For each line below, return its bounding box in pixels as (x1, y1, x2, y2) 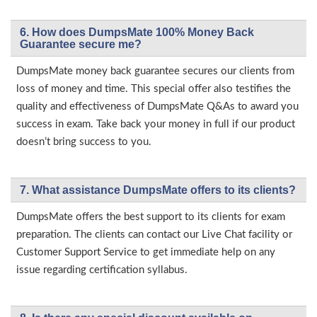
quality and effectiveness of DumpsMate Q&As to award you (16, 101, 299, 113)
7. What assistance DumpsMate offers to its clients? (20, 184, 296, 197)
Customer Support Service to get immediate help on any (16, 247, 275, 258)
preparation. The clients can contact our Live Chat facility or (16, 229, 292, 241)
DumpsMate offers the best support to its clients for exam (16, 212, 285, 223)
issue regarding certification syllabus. (16, 265, 188, 276)
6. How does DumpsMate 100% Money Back (20, 26, 254, 39)
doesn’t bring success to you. (16, 137, 151, 148)
